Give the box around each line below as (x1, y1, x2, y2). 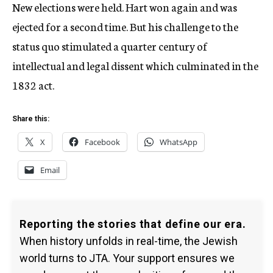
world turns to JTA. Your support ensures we (19, 252, 235, 264)
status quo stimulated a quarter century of (12, 38, 207, 54)
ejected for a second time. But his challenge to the (12, 18, 238, 34)
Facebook (85, 136, 120, 147)
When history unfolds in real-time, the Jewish (19, 235, 238, 247)
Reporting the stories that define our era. (19, 218, 246, 230)
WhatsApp (160, 136, 197, 147)
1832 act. (12, 77, 54, 93)
